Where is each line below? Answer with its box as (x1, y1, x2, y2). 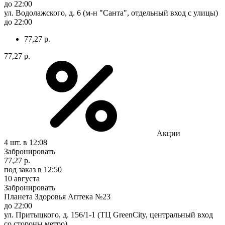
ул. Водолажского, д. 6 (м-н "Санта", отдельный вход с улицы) (4, 8, 218, 17)
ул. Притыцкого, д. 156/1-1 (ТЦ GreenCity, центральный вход (4, 210, 213, 219)
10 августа (4, 174, 40, 183)
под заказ (4, 165, 36, 174)
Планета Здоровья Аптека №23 (4, 192, 110, 201)
